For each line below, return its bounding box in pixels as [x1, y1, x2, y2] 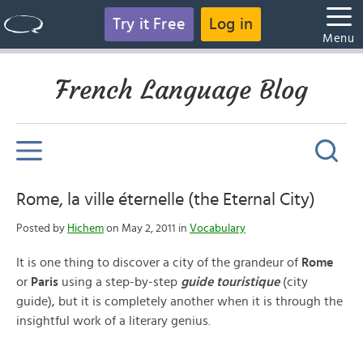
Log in [209, 16, 254, 32]
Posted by [16, 223, 67, 234]
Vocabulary [190, 223, 246, 234]
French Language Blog [55, 74, 308, 106]
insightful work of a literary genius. [16, 314, 211, 327]
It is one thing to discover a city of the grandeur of [16, 256, 301, 269]
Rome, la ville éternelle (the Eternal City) [16, 190, 315, 208]
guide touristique [181, 275, 283, 288]
